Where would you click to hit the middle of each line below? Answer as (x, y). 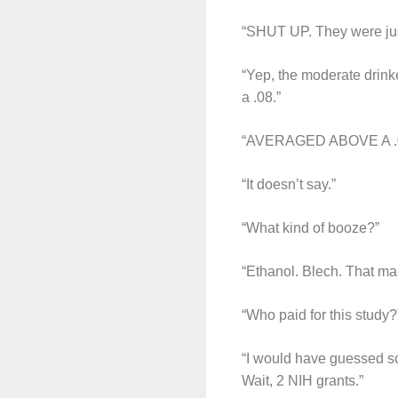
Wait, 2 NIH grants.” (302, 381)
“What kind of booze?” (310, 228)
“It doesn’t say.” (289, 184)
